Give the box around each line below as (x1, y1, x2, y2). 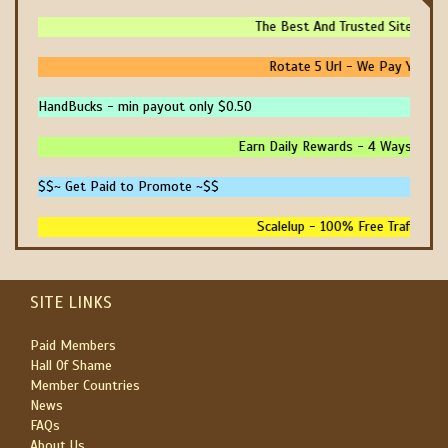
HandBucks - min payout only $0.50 (38, 98, 252, 115)
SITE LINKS (30, 292, 112, 313)
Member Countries (30, 377, 140, 394)
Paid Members (30, 337, 116, 354)
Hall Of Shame (30, 357, 112, 374)
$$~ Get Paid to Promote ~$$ (38, 178, 219, 195)
